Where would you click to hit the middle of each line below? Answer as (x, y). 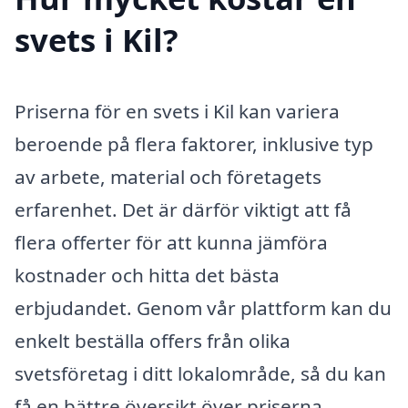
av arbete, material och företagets (168, 176)
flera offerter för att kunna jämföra (171, 242)
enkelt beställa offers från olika (153, 340)
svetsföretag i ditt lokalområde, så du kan (200, 373)
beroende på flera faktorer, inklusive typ (194, 143)
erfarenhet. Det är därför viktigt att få (183, 209)
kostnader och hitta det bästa (147, 275)
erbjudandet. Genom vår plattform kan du (203, 307)
